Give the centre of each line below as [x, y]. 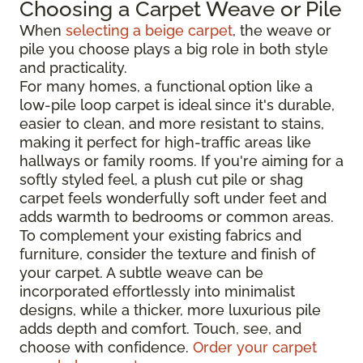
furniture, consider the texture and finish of [167, 254]
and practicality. [73, 67]
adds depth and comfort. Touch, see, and [160, 328]
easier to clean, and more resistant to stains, [172, 123]
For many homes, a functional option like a [166, 86]
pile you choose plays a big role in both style [174, 49]
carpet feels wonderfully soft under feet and [173, 198]
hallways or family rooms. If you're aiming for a [181, 160]
